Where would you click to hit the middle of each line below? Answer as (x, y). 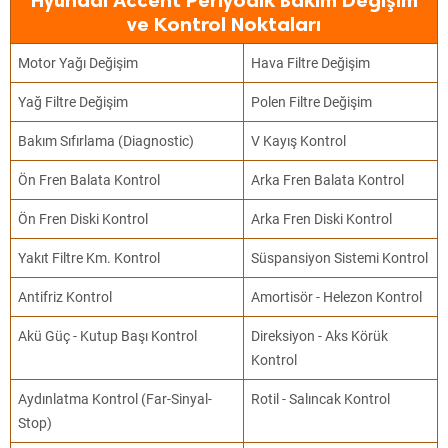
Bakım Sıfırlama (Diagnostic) (106, 141)
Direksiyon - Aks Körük (320, 336)
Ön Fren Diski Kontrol (83, 219)
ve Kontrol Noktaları (224, 24)
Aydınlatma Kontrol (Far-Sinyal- (115, 399)
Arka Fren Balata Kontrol (328, 180)
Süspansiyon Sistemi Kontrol (340, 258)
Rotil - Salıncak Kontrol (321, 399)
